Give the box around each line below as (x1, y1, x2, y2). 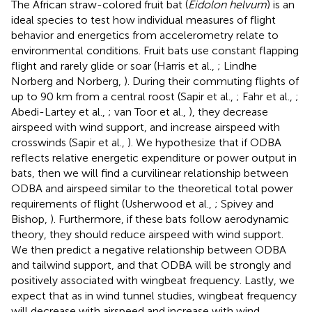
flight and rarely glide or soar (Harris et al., (11, 58, 217, 72)
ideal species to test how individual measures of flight (11, 13, 276, 26)
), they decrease (189, 104, 268, 118)
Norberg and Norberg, (11, 74, 124, 88)
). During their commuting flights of (124, 74, 299, 88)
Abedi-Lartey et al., (11, 104, 108, 118)
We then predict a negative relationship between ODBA (11, 242, 286, 256)
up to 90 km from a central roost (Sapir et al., (11, 89, 236, 103)
